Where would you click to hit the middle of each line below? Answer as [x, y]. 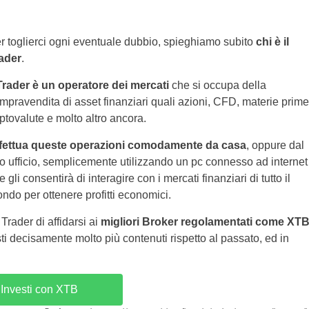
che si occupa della [219, 85]
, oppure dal [275, 145]
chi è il [272, 42]
